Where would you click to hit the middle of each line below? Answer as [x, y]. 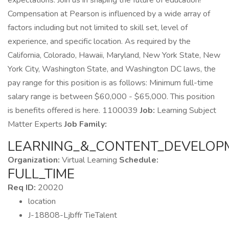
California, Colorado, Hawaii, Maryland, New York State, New [114, 55]
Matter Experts [36, 124]
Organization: [34, 160]
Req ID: [22, 188]
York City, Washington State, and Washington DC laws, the [112, 69]
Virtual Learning [89, 160]
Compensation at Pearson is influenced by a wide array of [109, 14]
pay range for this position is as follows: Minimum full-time [110, 83]
